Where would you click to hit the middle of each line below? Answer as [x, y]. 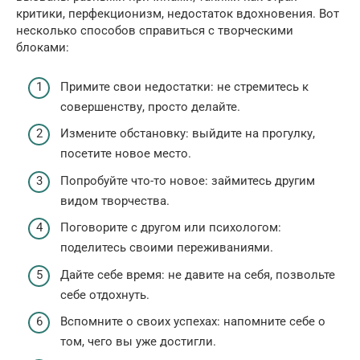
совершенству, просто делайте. [150, 106]
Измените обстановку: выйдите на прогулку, [188, 134]
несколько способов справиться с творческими [155, 31]
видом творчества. [115, 200]
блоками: [43, 48]
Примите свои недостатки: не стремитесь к [184, 86]
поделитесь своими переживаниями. [167, 248]
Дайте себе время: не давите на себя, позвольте [198, 274]
